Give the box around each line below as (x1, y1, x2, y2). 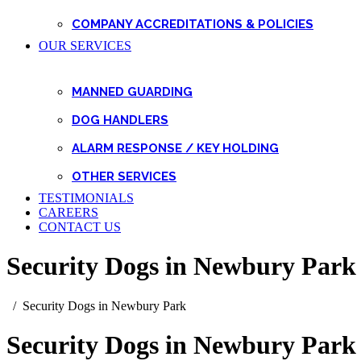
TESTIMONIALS (39, 191, 134, 205)
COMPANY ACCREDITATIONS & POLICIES (72, 17, 313, 31)
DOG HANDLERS (72, 113, 168, 127)
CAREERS (39, 205, 98, 219)
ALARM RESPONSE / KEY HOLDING (72, 141, 279, 156)
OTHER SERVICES (72, 169, 176, 184)
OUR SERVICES (39, 39, 131, 52)
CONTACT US (39, 220, 121, 234)
